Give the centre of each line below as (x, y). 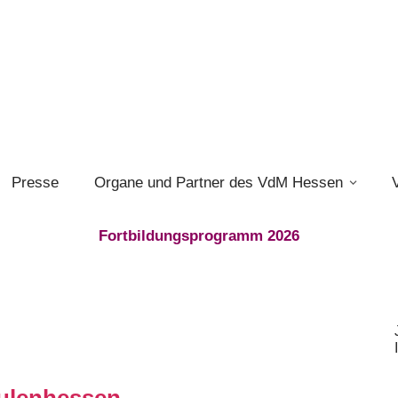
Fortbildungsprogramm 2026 (199, 235)
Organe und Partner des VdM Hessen (219, 183)
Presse (35, 183)
